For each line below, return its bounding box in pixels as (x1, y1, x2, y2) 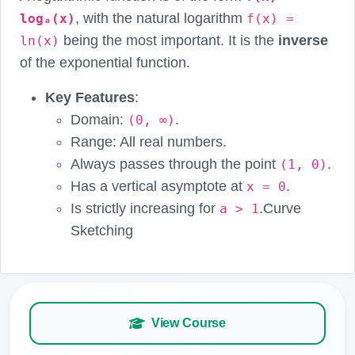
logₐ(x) (20, 10, 75, 26)
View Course (151, 315, 227, 330)
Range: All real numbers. (71, 133, 227, 150)
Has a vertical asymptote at (71, 177, 246, 194)
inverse (278, 32, 328, 48)
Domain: (71, 111, 128, 128)
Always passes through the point (71, 155, 280, 172)
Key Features (45, 89, 135, 105)
